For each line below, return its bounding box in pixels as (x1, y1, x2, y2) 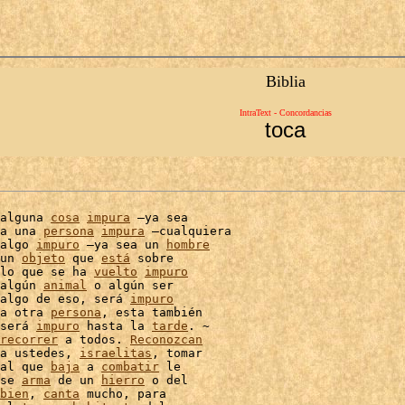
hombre (166, 238, 210, 251)
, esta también (101, 306, 202, 319)
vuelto (94, 265, 137, 278)
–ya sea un (80, 238, 166, 251)
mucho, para (80, 387, 166, 400)
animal (43, 278, 87, 292)
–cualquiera (145, 224, 231, 238)
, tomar (152, 346, 202, 360)
